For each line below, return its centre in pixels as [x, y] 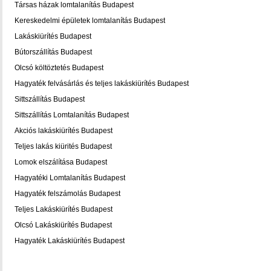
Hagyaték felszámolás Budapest [67, 194]
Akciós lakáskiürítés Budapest [64, 131]
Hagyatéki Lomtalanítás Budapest [70, 178]
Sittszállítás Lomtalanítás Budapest [72, 115]
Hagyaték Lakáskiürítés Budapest [70, 241]
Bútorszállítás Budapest [53, 52]
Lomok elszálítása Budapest [61, 162]
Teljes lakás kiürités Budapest [63, 146]
